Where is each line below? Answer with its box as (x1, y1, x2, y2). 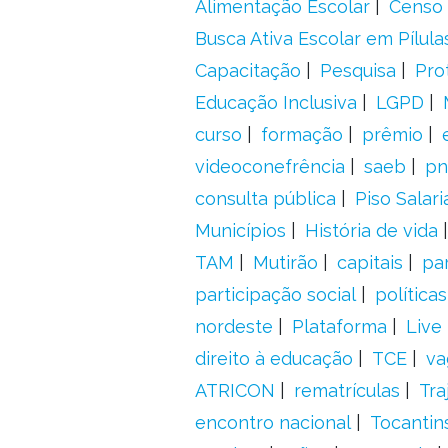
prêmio (361, 124, 423, 145)
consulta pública (194, 188, 336, 209)
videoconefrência (194, 156, 345, 177)
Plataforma (291, 316, 387, 337)
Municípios (194, 220, 286, 241)
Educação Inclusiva (194, 92, 357, 113)
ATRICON (194, 380, 275, 401)
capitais (336, 252, 403, 273)
